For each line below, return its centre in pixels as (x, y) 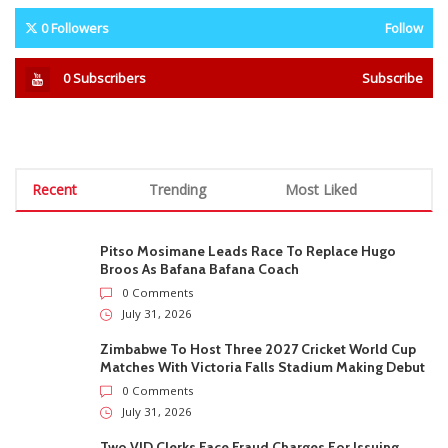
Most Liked (321, 189)
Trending (177, 189)
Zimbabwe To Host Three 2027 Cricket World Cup (258, 348)
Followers (80, 27)
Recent (54, 189)
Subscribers (109, 77)
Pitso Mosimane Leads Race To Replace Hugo (248, 250)
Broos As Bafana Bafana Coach (199, 268)
